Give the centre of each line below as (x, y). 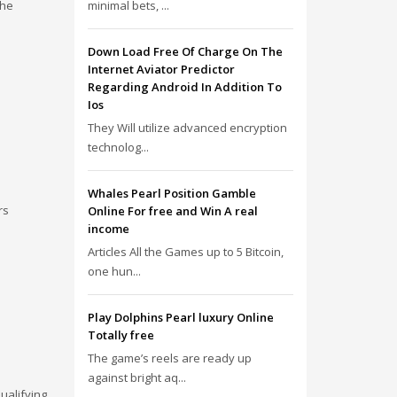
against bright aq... (136, 378)
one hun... (114, 271)
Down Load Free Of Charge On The (185, 51)
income (108, 229)
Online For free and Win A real (172, 211)
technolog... (118, 147)
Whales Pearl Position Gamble (171, 193)
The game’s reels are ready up (169, 358)
